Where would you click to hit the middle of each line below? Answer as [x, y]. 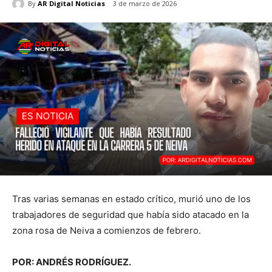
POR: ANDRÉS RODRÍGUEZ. [72, 262]
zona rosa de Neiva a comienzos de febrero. [107, 230]
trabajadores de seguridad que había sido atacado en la [131, 214]
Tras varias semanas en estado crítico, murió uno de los [131, 199]
